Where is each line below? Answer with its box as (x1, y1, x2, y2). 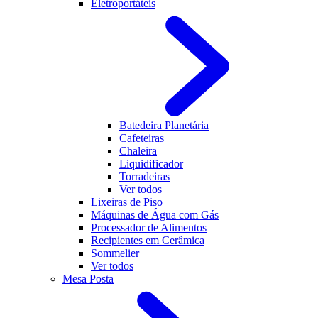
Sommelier (91, 247, 139, 259)
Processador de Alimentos (91, 221, 207, 234)
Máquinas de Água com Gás (91, 209, 219, 221)
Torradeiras (119, 170, 170, 182)
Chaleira (119, 145, 157, 157)
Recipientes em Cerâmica (91, 234, 204, 246)
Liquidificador (119, 158, 183, 170)
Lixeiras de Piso (91, 196, 163, 208)
